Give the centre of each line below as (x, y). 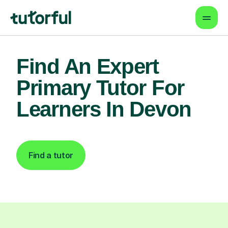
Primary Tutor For (100, 88)
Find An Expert (88, 66)
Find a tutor (51, 155)
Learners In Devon (104, 109)
